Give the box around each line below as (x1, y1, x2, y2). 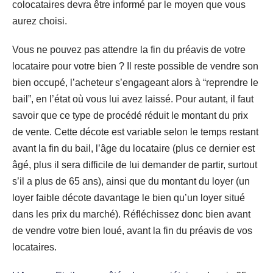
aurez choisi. (12, 15, 67, 26)
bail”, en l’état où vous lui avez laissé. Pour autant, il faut (12, 93, 253, 104)
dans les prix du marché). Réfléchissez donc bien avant (12, 208, 250, 219)
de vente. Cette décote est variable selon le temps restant (12, 126, 258, 137)
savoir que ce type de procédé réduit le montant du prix (12, 110, 248, 121)
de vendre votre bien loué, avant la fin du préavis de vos (12, 225, 252, 236)
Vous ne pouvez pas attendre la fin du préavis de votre (12, 44, 246, 55)
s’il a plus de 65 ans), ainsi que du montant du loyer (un (12, 175, 250, 186)
